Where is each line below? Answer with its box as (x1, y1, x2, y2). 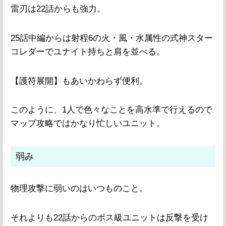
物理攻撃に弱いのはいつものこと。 (11, 183, 148, 193)
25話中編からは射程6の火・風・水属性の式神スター (11, 33, 213, 43)
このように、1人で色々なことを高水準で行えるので (11, 105, 212, 115)
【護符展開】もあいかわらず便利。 (11, 76, 148, 86)
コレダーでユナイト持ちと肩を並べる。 (11, 46, 165, 56)
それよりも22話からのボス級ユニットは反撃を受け (11, 212, 208, 222)
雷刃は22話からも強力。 (11, 4, 105, 14)
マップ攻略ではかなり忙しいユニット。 (11, 119, 165, 129)
